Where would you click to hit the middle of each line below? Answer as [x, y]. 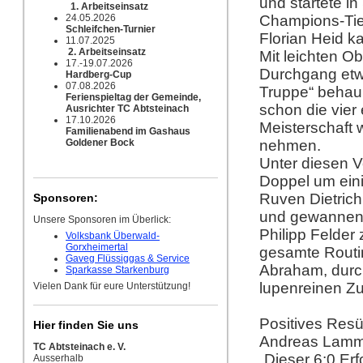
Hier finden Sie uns [86, 325]
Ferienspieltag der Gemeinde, [133, 97]
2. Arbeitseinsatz [107, 52]
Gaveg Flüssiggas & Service [128, 258]
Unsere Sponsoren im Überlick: [102, 220]
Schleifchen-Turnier [111, 29]
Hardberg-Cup [98, 75]
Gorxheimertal [97, 247]
